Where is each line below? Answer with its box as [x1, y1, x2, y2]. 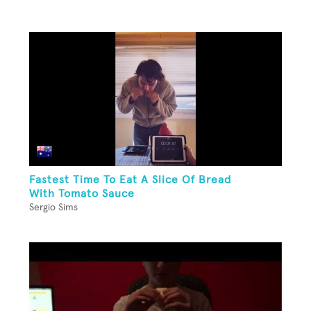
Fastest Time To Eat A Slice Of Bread [29, 174, 231, 185]
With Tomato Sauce [29, 187, 135, 199]
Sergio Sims [29, 202, 78, 212]
